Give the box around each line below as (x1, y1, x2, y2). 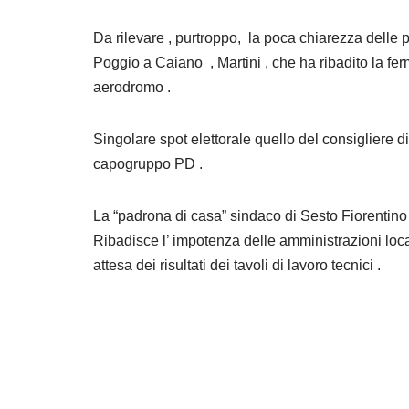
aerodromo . (93, 79, 171, 95)
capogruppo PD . (93, 156, 203, 172)
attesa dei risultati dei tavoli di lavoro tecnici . (93, 257, 381, 273)
